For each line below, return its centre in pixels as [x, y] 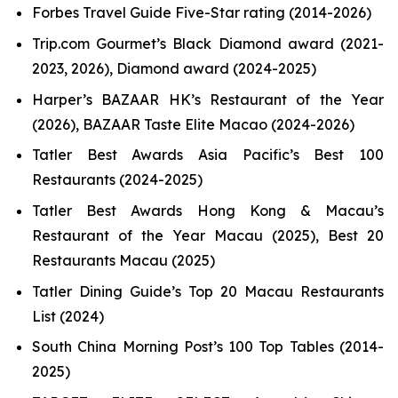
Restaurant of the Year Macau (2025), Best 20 [208, 235]
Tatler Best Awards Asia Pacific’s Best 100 [208, 155]
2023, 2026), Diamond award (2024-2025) [174, 68]
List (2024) [68, 316]
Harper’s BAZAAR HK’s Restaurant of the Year [208, 99]
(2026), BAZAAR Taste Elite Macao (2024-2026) [193, 124]
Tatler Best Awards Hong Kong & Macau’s [208, 210]
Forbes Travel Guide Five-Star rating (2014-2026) [202, 13]
